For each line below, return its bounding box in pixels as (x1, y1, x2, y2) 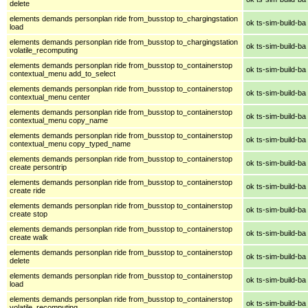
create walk (10, 232, 48, 241)
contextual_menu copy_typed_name (10, 139, 131, 148)
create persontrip (10, 162, 67, 171)
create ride (10, 186, 45, 195)
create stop (10, 209, 47, 218)
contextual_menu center (10, 92, 90, 101)
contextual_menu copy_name (10, 115, 108, 124)
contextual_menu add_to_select (10, 69, 115, 78)
